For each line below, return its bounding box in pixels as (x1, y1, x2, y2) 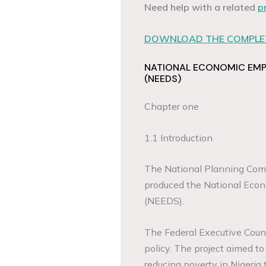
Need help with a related (144, 1, 258, 13)
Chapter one (144, 100, 199, 113)
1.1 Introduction (144, 131, 213, 144)
